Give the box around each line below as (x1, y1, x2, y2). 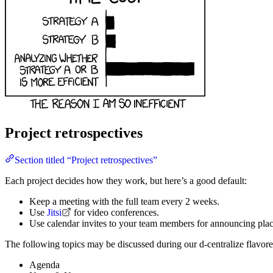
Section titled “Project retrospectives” (15, 154, 157, 165)
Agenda (29, 259, 60, 270)
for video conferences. (71, 207, 159, 218)
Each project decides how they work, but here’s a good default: (5, 175, 247, 186)
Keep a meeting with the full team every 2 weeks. (29, 196, 219, 207)
